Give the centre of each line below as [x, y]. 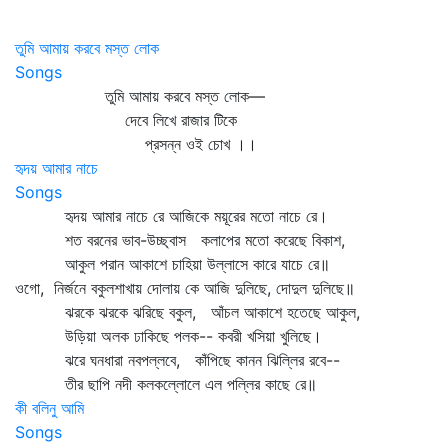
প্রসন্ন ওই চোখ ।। [136, 144]
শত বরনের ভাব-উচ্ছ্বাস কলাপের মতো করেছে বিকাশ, [180, 240]
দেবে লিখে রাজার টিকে [126, 120]
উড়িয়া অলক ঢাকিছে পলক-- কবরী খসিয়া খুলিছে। [168, 336]
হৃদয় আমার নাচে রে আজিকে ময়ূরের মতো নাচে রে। [171, 216]
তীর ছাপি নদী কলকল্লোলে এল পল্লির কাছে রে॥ [166, 384]
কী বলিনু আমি [49, 408]
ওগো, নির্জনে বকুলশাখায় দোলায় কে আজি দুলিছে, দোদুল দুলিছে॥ [185, 288]
